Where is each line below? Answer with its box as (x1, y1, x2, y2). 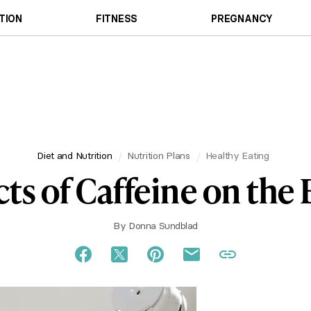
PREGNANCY (211, 12, 274, 25)
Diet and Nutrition (37, 149, 112, 162)
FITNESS (95, 12, 138, 25)
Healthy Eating (205, 149, 269, 162)
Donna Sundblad (128, 219, 198, 232)
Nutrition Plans (126, 149, 190, 162)
